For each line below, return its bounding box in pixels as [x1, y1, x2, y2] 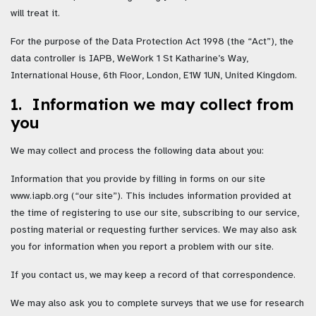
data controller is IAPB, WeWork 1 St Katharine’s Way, [11, 52, 248, 65]
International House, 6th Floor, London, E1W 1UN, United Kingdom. [11, 69, 297, 82]
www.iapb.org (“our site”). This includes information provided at [11, 190, 291, 202]
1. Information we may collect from [11, 95, 294, 115]
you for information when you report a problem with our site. [11, 241, 274, 253]
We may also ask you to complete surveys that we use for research [11, 297, 304, 310]
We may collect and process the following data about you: [11, 145, 264, 157]
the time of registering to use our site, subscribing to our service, [11, 207, 299, 219]
